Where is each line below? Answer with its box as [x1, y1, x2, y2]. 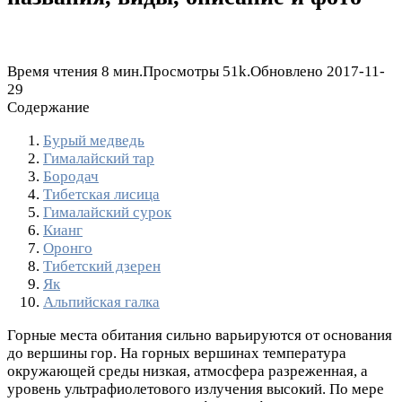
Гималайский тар [43, 150, 154, 168]
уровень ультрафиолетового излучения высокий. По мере [7, 380, 384, 398]
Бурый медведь [43, 132, 144, 150]
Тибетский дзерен [43, 258, 161, 275]
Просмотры [143, 63, 219, 81]
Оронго [43, 240, 92, 258]
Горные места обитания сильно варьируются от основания [7, 327, 392, 345]
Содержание [7, 99, 90, 117]
